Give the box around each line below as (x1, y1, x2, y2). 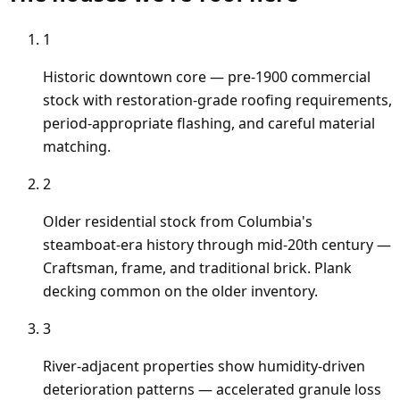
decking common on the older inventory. (43, 281, 318, 302)
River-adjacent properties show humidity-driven (43, 356, 365, 377)
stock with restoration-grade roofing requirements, (43, 90, 392, 111)
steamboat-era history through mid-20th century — (43, 235, 391, 255)
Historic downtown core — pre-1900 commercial (43, 67, 371, 87)
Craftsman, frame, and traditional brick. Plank (43, 258, 352, 279)
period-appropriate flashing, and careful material (43, 113, 375, 134)
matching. (43, 137, 111, 157)
